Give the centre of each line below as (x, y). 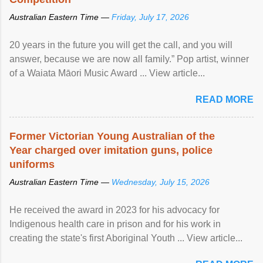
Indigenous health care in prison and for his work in (115, 224)
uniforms (32, 164)
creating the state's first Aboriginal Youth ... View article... (126, 238)
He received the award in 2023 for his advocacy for (114, 210)
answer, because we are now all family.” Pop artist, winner (129, 59)
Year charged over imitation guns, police (111, 150)
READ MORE (225, 99)
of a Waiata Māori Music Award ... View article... (107, 73)
